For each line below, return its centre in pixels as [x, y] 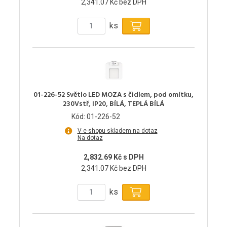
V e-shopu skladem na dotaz [117, 130]
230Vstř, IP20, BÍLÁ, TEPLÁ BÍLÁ [113, 104]
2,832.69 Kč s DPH [113, 157]
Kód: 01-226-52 [96, 116]
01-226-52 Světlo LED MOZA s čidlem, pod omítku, [113, 95]
